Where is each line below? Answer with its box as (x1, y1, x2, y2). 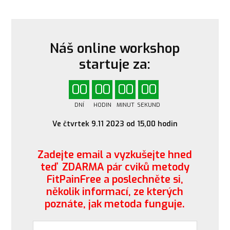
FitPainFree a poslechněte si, (46, 172, 183, 187)
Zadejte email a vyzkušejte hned (37, 148, 192, 162)
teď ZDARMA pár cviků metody (40, 160, 189, 175)
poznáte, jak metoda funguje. (45, 197, 185, 212)
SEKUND (137, 101, 160, 109)
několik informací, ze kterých (46, 185, 183, 199)
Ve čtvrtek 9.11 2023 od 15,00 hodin (52, 119, 178, 129)
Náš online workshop (49, 39, 180, 57)
